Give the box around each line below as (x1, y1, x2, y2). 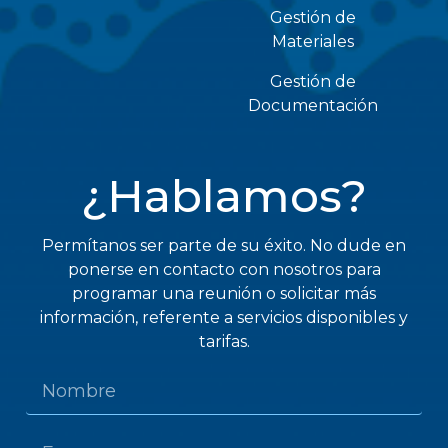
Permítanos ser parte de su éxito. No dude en (42, 235, 406, 255)
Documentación (247, 95, 378, 115)
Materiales (271, 31, 354, 51)
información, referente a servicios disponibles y (40, 307, 408, 327)
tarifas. (198, 331, 250, 351)
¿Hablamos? (81, 167, 367, 223)
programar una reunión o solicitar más (72, 283, 376, 303)
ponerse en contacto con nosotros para (67, 259, 381, 279)
